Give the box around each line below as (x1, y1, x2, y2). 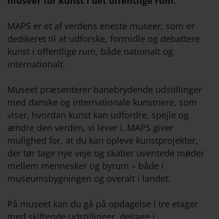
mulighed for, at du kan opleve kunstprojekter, (7, 134, 198, 147)
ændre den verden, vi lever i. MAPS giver (7, 122, 173, 134)
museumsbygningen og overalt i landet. (7, 173, 171, 185)
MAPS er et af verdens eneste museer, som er (7, 20, 195, 32)
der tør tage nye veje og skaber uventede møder (7, 147, 204, 159)
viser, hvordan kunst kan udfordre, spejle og (7, 109, 189, 121)
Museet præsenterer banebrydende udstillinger (7, 84, 202, 96)
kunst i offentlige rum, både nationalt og (7, 45, 173, 58)
